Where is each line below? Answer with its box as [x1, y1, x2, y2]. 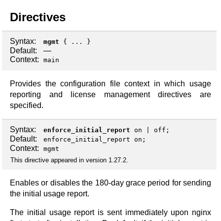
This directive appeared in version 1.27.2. [10, 156, 129, 164]
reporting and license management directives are [10, 90, 211, 99]
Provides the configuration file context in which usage [10, 79, 211, 88]
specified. [10, 101, 43, 110]
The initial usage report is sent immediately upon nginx [10, 208, 211, 217]
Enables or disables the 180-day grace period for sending [10, 179, 211, 187]
